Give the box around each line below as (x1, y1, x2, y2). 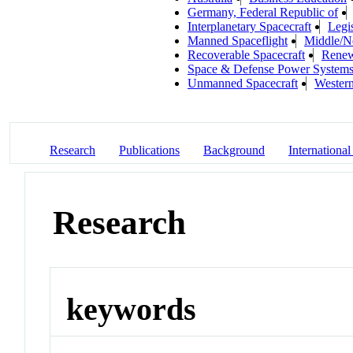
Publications (119, 143, 180, 157)
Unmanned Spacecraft (188, 76, 298, 90)
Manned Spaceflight (188, 33, 288, 47)
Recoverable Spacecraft (188, 47, 305, 61)
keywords (66, 292, 197, 328)
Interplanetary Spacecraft (188, 19, 311, 33)
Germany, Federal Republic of (188, 5, 338, 19)
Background (203, 143, 265, 157)
